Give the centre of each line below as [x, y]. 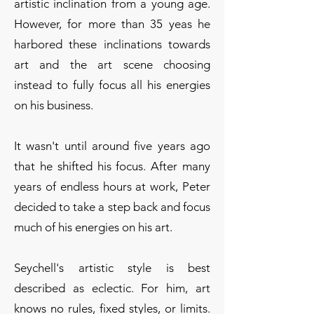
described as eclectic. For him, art [112, 288]
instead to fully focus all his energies [112, 85]
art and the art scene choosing [112, 64]
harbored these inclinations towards [112, 44]
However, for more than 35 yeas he [112, 24]
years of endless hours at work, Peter [112, 186]
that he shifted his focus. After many [112, 166]
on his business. [54, 105]
